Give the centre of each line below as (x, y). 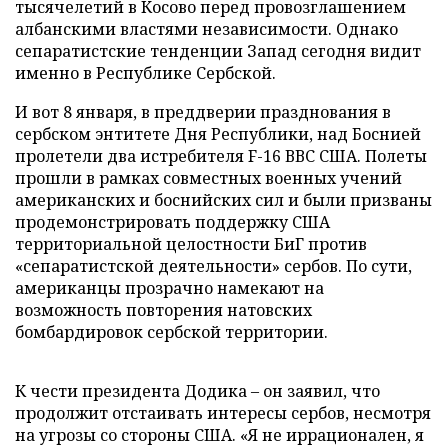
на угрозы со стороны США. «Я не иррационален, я (219, 434)
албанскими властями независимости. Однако (206, 28)
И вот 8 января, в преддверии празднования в (203, 111)
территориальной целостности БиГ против (191, 243)
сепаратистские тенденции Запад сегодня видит (218, 50)
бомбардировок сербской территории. (171, 331)
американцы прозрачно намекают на (169, 287)
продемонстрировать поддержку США (172, 221)
